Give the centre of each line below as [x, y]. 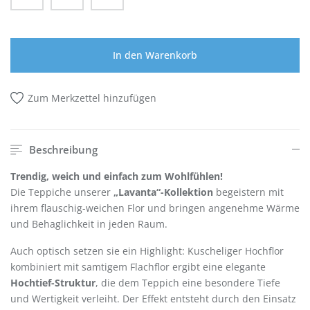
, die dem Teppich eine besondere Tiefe [188, 283]
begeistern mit [248, 192]
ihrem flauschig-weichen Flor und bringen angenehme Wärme [155, 208]
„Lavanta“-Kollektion [163, 192]
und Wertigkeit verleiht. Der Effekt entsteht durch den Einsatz [153, 299]
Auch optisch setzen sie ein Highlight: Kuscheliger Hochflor [147, 251]
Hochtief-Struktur [53, 283]
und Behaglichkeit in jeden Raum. [89, 224]
